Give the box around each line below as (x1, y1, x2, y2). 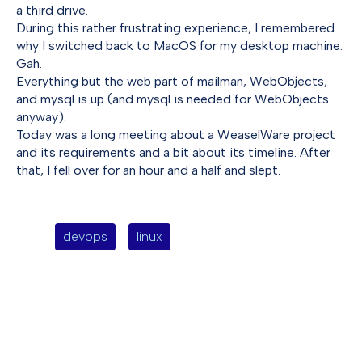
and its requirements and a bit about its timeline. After (16, 145, 330, 160)
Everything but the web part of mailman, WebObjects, (16, 74, 327, 89)
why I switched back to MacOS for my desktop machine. (16, 38, 343, 53)
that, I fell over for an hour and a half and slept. (16, 162, 280, 178)
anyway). (16, 109, 66, 124)
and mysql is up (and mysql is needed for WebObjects (16, 91, 329, 107)
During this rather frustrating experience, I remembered (16, 20, 335, 36)
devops (63, 229, 107, 244)
